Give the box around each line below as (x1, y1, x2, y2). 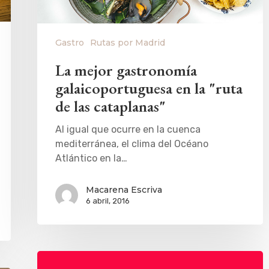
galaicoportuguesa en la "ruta (55, 77, 243, 98)
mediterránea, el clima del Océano (55, 138, 208, 150)
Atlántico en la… (55, 152, 127, 164)
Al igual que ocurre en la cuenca (55, 123, 201, 135)
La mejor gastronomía (55, 59, 197, 80)
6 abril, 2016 (86, 196, 130, 205)
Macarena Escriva (86, 184, 162, 195)
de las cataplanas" (55, 95, 166, 116)
